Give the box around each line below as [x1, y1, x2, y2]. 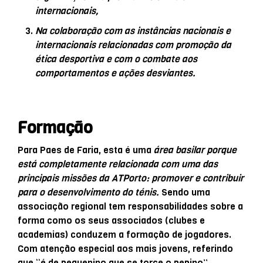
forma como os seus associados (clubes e [18, 214, 205, 227]
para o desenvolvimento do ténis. [18, 186, 159, 198]
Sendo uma [159, 186, 210, 198]
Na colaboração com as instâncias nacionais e [35, 24, 231, 37]
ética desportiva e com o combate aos [35, 52, 197, 65]
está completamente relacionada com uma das [18, 157, 218, 170]
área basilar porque [154, 143, 237, 156]
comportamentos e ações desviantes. [35, 66, 195, 79]
